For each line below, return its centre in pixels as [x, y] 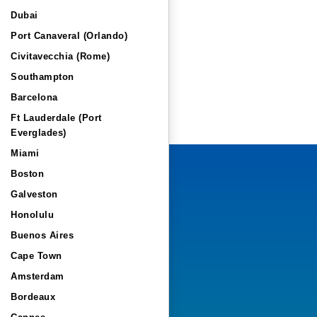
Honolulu [32, 215]
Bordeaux [33, 297]
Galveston [34, 194]
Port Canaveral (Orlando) [69, 36]
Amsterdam [38, 276]
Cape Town [36, 256]
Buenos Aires [42, 235]
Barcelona [34, 97]
